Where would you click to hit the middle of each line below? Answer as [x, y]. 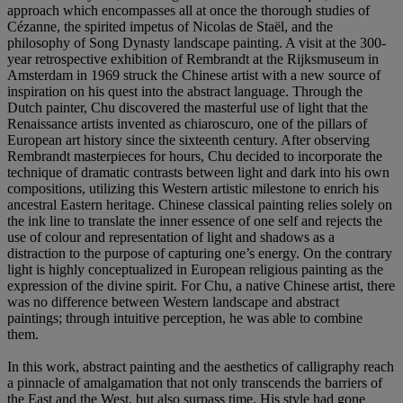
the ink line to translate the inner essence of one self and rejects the [195, 220]
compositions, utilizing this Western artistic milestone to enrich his [193, 188]
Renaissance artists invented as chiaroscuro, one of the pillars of [187, 123]
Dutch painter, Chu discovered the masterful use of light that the [188, 107]
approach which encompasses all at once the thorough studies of [188, 10]
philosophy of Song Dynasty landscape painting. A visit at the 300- [197, 42]
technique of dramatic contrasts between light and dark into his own [198, 172]
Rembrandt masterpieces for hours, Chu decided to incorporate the [195, 156]
